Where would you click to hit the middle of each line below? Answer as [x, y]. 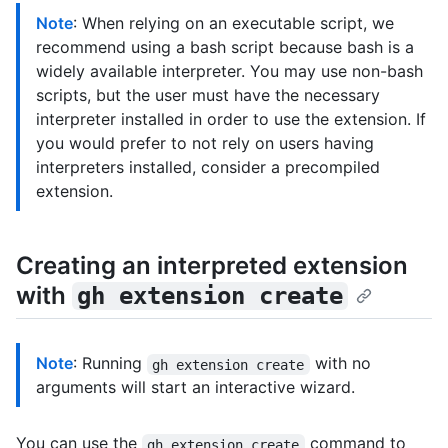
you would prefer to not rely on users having [205, 143]
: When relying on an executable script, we [233, 23]
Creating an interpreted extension [212, 266]
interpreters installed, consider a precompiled [208, 167]
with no [342, 363]
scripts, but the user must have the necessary [208, 95]
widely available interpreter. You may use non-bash [229, 71]
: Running [110, 363]
